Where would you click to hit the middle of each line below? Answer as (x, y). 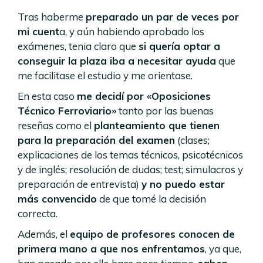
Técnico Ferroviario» (67, 111)
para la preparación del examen (96, 140)
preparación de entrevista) (80, 184)
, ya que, (223, 249)
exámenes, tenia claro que (78, 46)
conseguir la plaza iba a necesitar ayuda (117, 61)
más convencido (57, 199)
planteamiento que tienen (157, 125)
